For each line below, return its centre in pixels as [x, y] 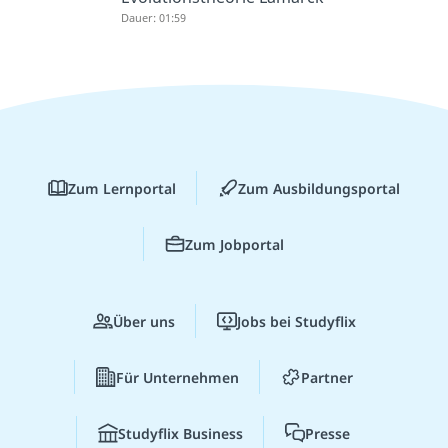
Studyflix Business [180, 433]
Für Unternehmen [177, 377]
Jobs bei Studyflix [296, 321]
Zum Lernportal [122, 188]
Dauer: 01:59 [154, 18]
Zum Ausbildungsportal [319, 188]
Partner [326, 377]
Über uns [143, 321]
